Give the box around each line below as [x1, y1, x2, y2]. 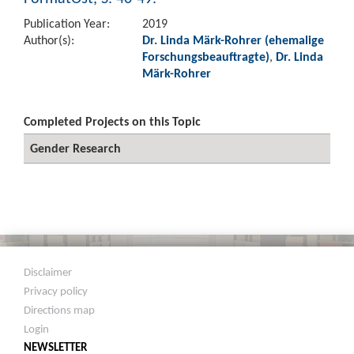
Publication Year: [24, 16, 110, 31]
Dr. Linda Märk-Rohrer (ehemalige [142, 32, 324, 47]
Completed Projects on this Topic [24, 114, 201, 129]
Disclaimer [24, 265, 73, 279]
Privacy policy [24, 284, 88, 298]
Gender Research [30, 141, 121, 156]
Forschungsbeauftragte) [142, 49, 269, 64]
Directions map [24, 303, 96, 317]
